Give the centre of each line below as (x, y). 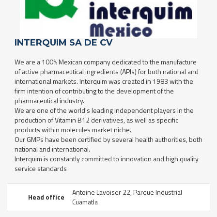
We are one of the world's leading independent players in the (104, 110)
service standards (41, 169)
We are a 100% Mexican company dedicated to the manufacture (106, 62)
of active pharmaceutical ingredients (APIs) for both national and (107, 72)
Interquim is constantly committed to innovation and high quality (107, 159)
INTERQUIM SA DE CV (63, 43)
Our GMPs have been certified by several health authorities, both (108, 139)
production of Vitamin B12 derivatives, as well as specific (96, 120)
